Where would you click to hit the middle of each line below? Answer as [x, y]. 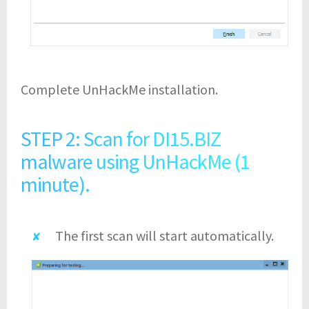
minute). [55, 185]
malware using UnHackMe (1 [135, 162]
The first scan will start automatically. [165, 236]
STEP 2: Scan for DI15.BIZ [121, 139]
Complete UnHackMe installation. [119, 90]
